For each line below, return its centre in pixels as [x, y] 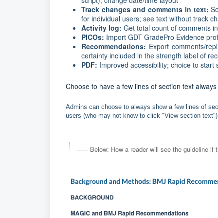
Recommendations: [114, 46]
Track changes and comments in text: [145, 9]
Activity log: [102, 28]
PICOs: [93, 37]
